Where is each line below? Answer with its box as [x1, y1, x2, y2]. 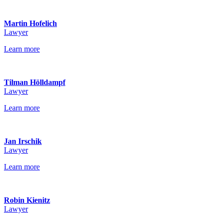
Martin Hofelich [4, 19, 57, 27]
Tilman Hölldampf [4, 78, 65, 86]
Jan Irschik [4, 137, 42, 145]
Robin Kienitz [4, 196, 50, 204]
